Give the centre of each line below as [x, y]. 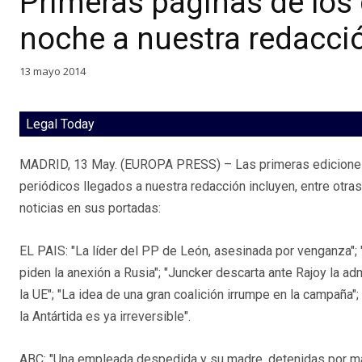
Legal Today [60, 124]
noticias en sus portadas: [90, 208]
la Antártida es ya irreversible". [105, 317]
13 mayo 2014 [53, 71]
